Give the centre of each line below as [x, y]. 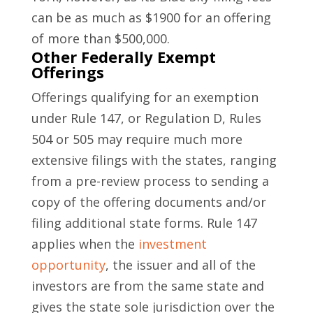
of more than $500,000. [100, 39]
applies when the [85, 244]
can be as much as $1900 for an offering [151, 18]
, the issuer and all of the [180, 265]
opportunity [68, 265]
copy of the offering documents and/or [148, 202]
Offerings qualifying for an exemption [145, 97]
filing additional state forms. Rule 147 [144, 223]
